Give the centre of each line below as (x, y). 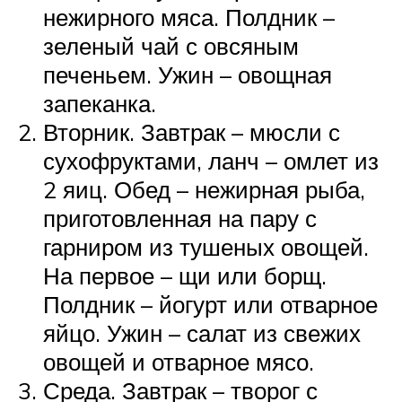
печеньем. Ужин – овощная (188, 75)
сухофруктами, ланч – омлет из (211, 161)
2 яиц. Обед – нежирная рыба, (204, 190)
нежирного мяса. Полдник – (189, 17)
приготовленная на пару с (180, 218)
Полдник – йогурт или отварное (210, 305)
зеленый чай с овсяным (171, 46)
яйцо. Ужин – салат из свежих (202, 333)
